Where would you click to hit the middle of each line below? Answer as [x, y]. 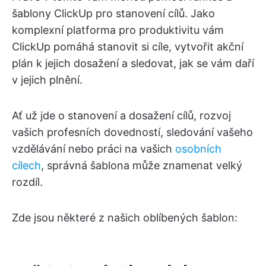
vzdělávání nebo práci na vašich [94, 148]
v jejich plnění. [47, 80]
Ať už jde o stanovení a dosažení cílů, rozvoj [121, 115]
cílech [26, 165]
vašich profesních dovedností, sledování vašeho [132, 132]
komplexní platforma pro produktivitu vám [118, 30]
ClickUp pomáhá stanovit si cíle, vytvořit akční [128, 46]
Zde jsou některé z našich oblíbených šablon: [125, 217]
